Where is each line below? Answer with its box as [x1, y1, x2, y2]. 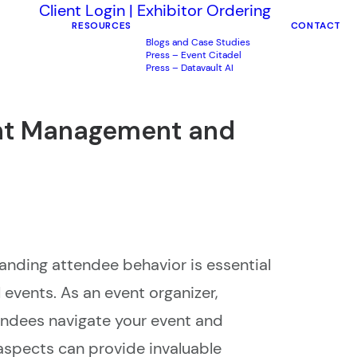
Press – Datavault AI [145, 61, 233, 74]
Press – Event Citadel [145, 49, 241, 61]
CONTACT [290, 19, 341, 32]
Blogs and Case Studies [145, 36, 250, 49]
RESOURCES [72, 19, 131, 32]
